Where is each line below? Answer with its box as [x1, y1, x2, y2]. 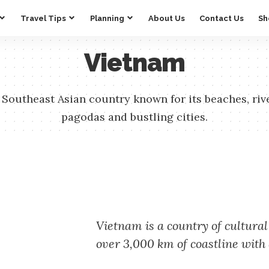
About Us [148, 13, 185, 23]
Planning [90, 13, 124, 23]
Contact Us [199, 13, 244, 23]
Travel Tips [20, 13, 66, 23]
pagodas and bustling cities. [61, 110, 208, 124]
